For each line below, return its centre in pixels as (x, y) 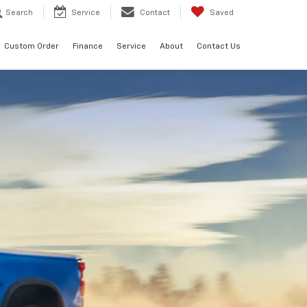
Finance (88, 47)
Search (19, 13)
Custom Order (32, 47)
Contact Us (219, 47)
